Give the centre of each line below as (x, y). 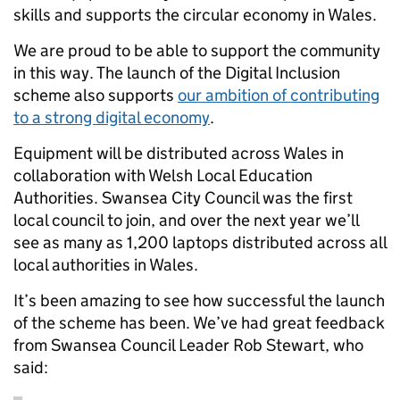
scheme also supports (96, 95)
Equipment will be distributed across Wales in (179, 153)
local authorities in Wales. (106, 264)
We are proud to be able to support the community (197, 50)
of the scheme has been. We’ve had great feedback (199, 322)
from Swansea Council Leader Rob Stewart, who (188, 345)
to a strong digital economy (112, 117)
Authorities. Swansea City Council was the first (183, 197)
